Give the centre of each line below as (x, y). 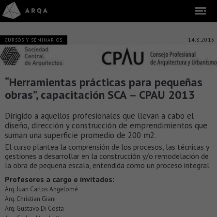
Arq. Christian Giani (30, 199)
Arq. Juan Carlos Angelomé (41, 189)
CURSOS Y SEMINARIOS (34, 40)
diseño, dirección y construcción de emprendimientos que (106, 125)
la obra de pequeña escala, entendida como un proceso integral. (108, 165)
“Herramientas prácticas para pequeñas (104, 82)
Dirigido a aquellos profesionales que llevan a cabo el (99, 116)
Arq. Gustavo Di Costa (34, 208)
